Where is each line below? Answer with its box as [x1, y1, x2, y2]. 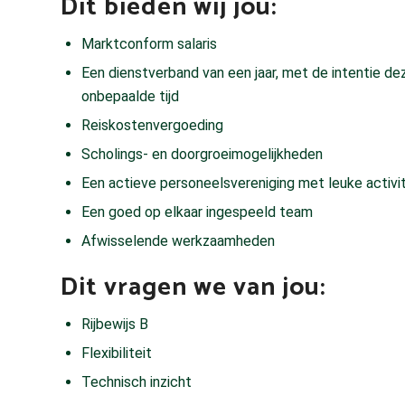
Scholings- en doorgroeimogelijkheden [81, 146, 323, 164]
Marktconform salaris [81, 35, 217, 53]
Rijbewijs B [81, 316, 148, 334]
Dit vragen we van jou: [61, 267, 326, 309]
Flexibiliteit [81, 344, 152, 363]
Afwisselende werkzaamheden [81, 232, 275, 250]
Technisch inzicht [81, 373, 192, 391]
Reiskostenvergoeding [81, 117, 223, 135]
